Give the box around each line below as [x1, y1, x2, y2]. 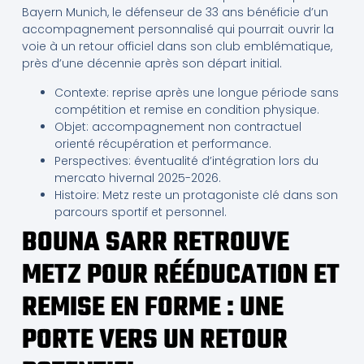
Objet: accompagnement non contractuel [54, 118, 301, 135]
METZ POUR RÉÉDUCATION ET [21, 254, 340, 297]
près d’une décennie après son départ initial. [21, 55, 282, 72]
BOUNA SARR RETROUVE [21, 222, 289, 264]
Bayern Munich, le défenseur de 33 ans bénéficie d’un [21, 4, 328, 21]
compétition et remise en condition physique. [54, 101, 319, 118]
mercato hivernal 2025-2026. [54, 169, 221, 186]
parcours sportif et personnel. [54, 203, 227, 220]
